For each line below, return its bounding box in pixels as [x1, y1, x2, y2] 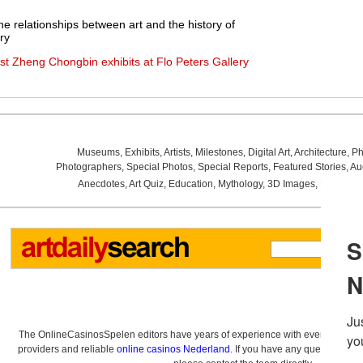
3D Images [267, 178, 315, 190]
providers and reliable [18, 344, 117, 355]
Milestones [194, 147, 243, 158]
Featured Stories [272, 161, 346, 173]
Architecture [293, 147, 347, 158]
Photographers [55, 161, 122, 173]
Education [168, 178, 213, 190]
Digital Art [247, 147, 290, 158]
